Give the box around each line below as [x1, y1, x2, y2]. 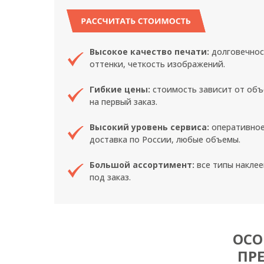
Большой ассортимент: [90, 159, 197, 170]
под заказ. [90, 171, 131, 183]
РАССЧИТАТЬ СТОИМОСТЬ [80, 15, 193, 27]
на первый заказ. [90, 96, 157, 107]
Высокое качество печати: [90, 46, 209, 57]
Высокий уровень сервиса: [90, 121, 212, 133]
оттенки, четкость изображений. [90, 58, 225, 70]
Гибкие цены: [90, 84, 150, 95]
